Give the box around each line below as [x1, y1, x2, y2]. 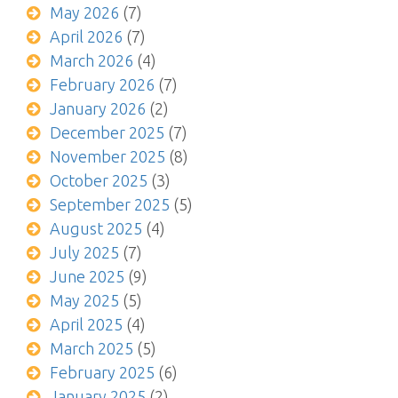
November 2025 [49, 147, 165, 165]
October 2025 [49, 171, 147, 189]
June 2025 [49, 267, 124, 285]
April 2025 [49, 315, 123, 333]
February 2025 [49, 363, 155, 381]
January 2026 [49, 99, 146, 117]
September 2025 [49, 195, 170, 213]
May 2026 [49, 4, 119, 21]
